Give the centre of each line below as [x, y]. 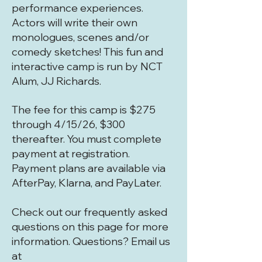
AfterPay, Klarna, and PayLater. [87, 182]
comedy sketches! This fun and [87, 51]
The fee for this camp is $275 [84, 109]
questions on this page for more [90, 226]
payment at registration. [71, 153]
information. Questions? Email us [91, 241]
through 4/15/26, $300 [68, 124]
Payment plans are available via [89, 168]
